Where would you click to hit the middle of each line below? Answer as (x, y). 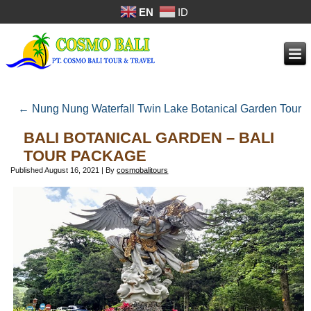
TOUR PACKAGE (85, 156)
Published (27, 170)
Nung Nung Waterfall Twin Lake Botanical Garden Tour (165, 109)
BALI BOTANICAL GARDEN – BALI (149, 138)
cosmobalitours (143, 170)
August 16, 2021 (72, 170)
